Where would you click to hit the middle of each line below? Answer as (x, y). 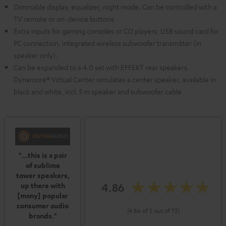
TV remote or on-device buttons (64, 19)
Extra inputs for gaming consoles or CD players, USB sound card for (116, 31)
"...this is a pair (43, 155)
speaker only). (36, 55)
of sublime (43, 165)
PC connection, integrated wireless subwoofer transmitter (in (107, 43)
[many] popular (43, 195)
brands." (43, 215)
